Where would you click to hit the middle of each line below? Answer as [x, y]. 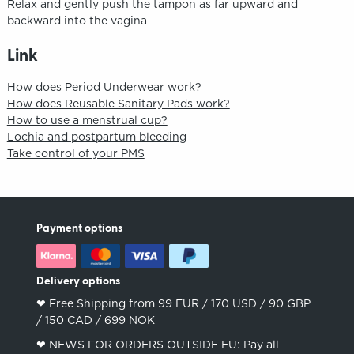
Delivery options [79, 281]
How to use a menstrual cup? [87, 120]
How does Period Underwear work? [104, 87]
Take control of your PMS [75, 153]
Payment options [80, 228]
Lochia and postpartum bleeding [96, 136]
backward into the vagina [77, 20]
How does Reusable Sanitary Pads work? [118, 103]
